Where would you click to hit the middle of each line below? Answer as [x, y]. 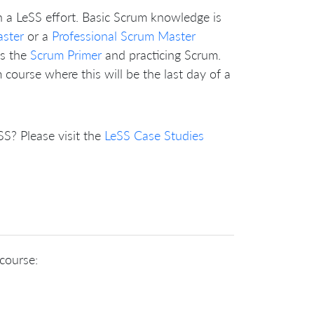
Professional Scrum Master [124, 35]
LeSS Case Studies [154, 135]
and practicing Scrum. [161, 54]
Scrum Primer [66, 54]
